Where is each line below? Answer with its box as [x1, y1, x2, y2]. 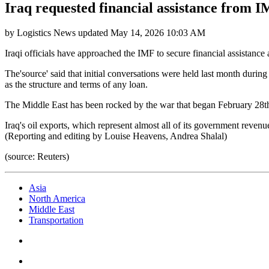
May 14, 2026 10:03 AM [110, 28, 205, 38]
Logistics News [17, 28, 76, 38]
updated [76, 28, 110, 38]
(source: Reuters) [5, 151, 69, 162]
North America [29, 193, 85, 204]
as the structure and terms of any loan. [5, 79, 148, 90]
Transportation [29, 215, 83, 226]
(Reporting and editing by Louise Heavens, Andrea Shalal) [5, 131, 227, 142]
